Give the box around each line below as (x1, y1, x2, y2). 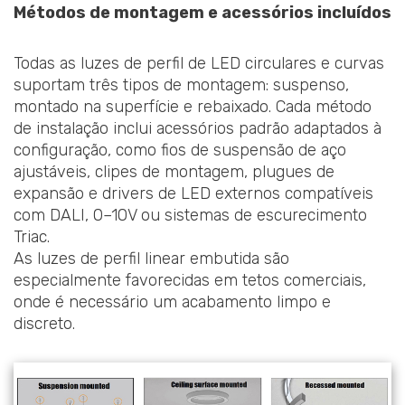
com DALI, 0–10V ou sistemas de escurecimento (14, 204, 367, 225)
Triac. (14, 226, 50, 247)
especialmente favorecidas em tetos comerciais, (14, 269, 366, 290)
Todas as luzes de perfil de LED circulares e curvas (14, 52, 384, 73)
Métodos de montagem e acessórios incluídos (14, 3, 391, 24)
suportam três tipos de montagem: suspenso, (14, 74, 349, 95)
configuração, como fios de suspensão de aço (14, 139, 346, 160)
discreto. (14, 313, 75, 334)
